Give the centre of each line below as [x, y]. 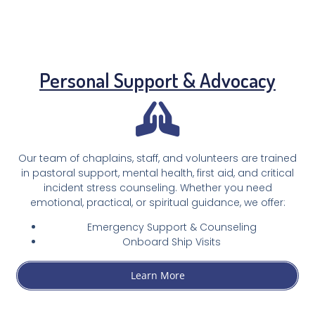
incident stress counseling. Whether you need [157, 187]
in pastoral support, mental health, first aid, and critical [157, 173]
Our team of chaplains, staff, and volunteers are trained [157, 158]
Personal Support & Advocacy [157, 80]
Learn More [157, 276]
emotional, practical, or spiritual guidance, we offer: [157, 202]
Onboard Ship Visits [172, 242]
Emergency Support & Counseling [172, 227]
